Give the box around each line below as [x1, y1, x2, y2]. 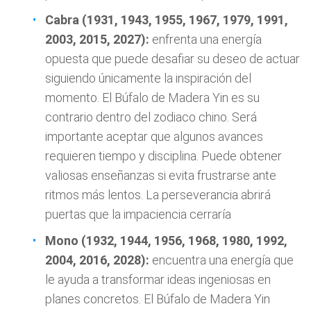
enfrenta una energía [152, 32, 262, 47]
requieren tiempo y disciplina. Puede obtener [45, 149, 282, 163]
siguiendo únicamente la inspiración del [45, 71, 251, 85]
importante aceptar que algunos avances [45, 129, 263, 144]
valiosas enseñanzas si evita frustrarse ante [45, 168, 276, 183]
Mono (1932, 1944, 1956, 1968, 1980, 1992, [45, 233, 287, 248]
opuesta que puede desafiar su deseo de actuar [45, 51, 300, 66]
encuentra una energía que [152, 253, 294, 267]
